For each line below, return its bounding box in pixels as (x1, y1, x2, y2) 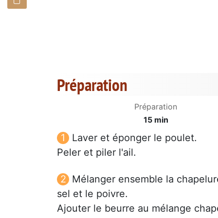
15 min (143, 114, 168, 125)
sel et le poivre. (57, 187, 128, 200)
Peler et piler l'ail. (57, 146, 136, 158)
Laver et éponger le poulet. (72, 131, 197, 144)
